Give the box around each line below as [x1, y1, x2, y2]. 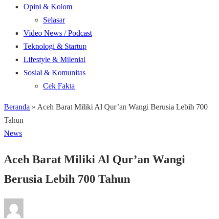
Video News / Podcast [23, 29, 92, 37]
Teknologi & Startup [23, 42, 87, 50]
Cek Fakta [43, 82, 75, 90]
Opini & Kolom [23, 2, 72, 11]
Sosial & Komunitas [23, 68, 86, 77]
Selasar [43, 16, 65, 24]
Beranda [4, 103, 30, 111]
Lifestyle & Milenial [23, 55, 86, 64]
